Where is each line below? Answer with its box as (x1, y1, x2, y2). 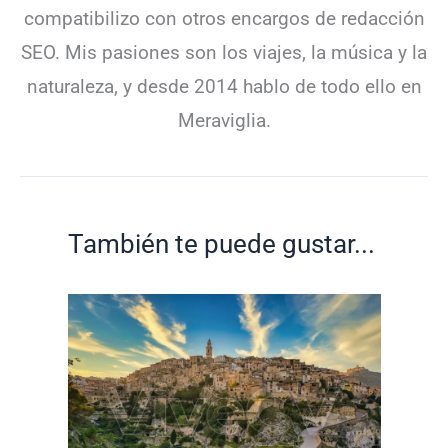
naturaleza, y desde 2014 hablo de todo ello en (26, 74, 422, 98)
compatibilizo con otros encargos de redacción (23, 6, 425, 30)
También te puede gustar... (67, 229, 375, 260)
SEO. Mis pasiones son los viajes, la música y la (21, 40, 427, 64)
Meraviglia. (177, 108, 271, 132)
